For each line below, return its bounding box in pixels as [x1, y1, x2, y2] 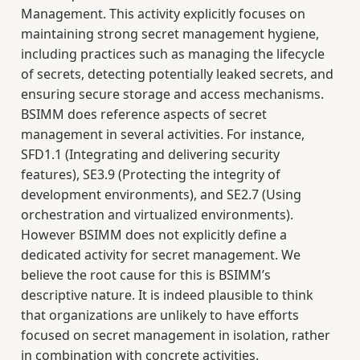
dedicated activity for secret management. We [20, 246, 301, 264]
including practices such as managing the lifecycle [20, 45, 325, 63]
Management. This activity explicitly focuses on [20, 5, 305, 23]
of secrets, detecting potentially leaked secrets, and [20, 65, 333, 84]
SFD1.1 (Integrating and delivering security [20, 145, 280, 164]
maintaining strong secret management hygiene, [20, 25, 319, 43]
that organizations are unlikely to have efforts [20, 306, 299, 325]
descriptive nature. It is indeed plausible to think [20, 286, 313, 305]
